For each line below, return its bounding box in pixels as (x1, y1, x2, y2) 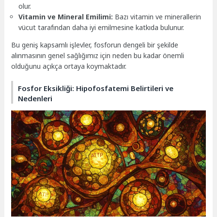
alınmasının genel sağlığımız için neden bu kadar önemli (11, 51, 185, 61)
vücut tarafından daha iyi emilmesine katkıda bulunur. (18, 23, 185, 32)
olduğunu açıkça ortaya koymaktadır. (11, 62, 127, 71)
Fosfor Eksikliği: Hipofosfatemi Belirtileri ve (18, 83, 174, 93)
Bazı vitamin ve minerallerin (113, 12, 201, 22)
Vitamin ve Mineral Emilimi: (18, 12, 113, 22)
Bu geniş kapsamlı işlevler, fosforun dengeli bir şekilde (11, 40, 179, 50)
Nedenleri (18, 93, 53, 103)
